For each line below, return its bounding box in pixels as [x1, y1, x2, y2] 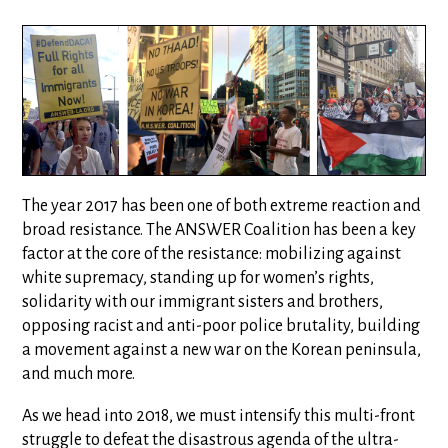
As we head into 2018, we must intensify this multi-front [22, 406, 416, 425]
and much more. [22, 364, 136, 383]
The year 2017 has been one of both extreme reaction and [22, 196, 422, 215]
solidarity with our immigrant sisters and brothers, [22, 292, 384, 311]
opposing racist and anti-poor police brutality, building [22, 316, 421, 335]
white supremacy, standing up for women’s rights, [22, 268, 375, 287]
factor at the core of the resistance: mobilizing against [22, 244, 402, 263]
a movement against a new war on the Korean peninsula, [22, 340, 422, 359]
